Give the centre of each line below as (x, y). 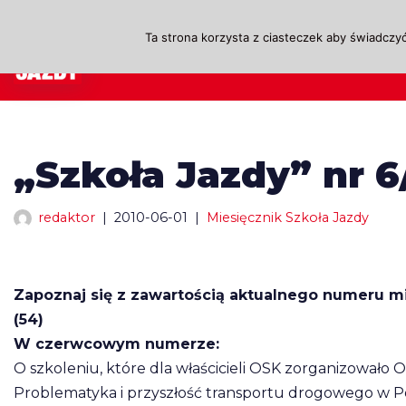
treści (34, 99)
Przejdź (41, 50)
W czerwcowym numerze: (116, 344)
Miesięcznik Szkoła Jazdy (288, 217)
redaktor (67, 217)
